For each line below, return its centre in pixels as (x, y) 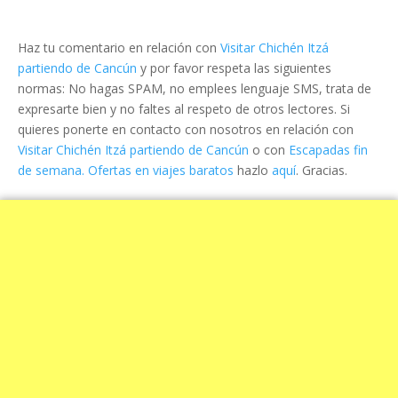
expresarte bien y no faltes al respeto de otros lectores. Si (184, 109)
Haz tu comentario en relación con (119, 48)
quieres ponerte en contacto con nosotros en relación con (186, 129)
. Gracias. (322, 170)
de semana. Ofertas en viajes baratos (126, 170)
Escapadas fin (328, 150)
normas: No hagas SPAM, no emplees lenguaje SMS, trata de (195, 88)
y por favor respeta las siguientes (234, 68)
